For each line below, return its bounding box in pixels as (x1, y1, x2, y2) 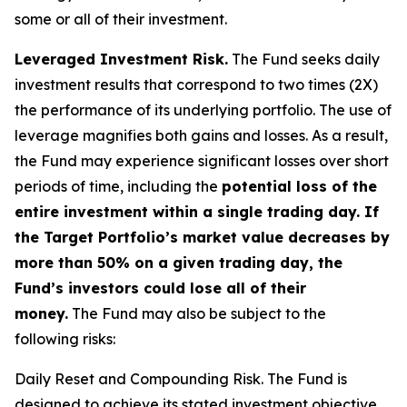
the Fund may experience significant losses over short (15, 152, 389, 170)
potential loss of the (222, 177, 377, 195)
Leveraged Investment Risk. (15, 50, 228, 68)
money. (15, 304, 68, 323)
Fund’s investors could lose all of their (15, 279, 306, 297)
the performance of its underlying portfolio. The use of (15, 101, 392, 119)
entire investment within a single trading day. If (15, 203, 379, 221)
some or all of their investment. (15, 10, 227, 28)
